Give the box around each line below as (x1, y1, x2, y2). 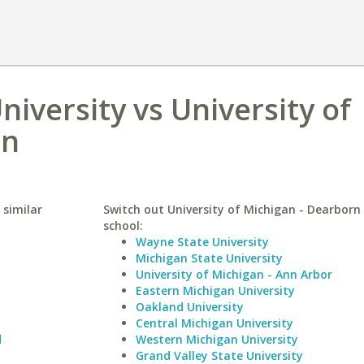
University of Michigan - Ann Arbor (135, 266, 332, 282)
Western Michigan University (135, 331, 298, 347)
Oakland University (135, 299, 244, 314)
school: (102, 218, 143, 233)
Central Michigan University (135, 315, 293, 331)
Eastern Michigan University (135, 283, 295, 298)
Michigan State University (135, 250, 283, 266)
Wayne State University (135, 234, 269, 249)
